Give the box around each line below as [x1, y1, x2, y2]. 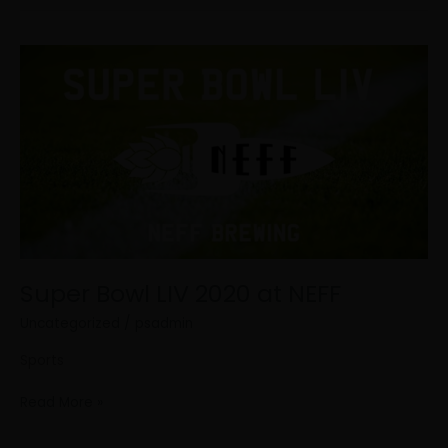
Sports [20, 350, 64, 370]
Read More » [20, 393, 103, 413]
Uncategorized [20, 314, 120, 334]
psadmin [135, 314, 193, 334]
